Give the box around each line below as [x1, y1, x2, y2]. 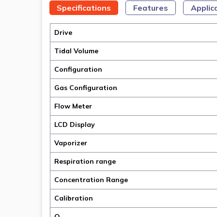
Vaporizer [54, 139, 87, 148]
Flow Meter [54, 102, 92, 111]
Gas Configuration [54, 83, 117, 93]
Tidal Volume [54, 46, 98, 56]
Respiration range [54, 157, 116, 166]
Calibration [54, 194, 93, 203]
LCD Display [54, 120, 95, 129]
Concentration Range [54, 175, 128, 185]
